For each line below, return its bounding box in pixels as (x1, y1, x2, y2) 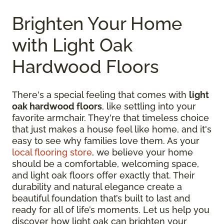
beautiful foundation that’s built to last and (12, 192, 190, 203)
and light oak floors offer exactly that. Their (12, 169, 195, 180)
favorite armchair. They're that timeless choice (12, 112, 209, 123)
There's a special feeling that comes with (12, 89, 189, 100)
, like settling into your (102, 100, 196, 111)
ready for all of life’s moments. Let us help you (12, 204, 209, 215)
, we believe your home (92, 146, 193, 157)
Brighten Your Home (12, 12, 182, 34)
